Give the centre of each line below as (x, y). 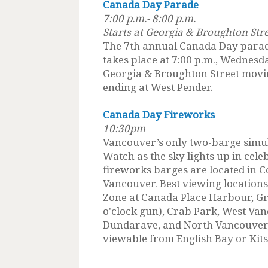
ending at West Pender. (158, 87)
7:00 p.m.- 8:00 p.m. (149, 18)
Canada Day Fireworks (159, 114)
